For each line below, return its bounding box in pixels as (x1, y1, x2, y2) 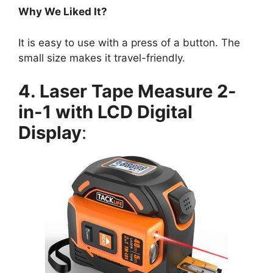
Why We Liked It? (18, 5, 107, 18)
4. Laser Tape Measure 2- (18, 80, 236, 102)
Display (18, 122, 82, 144)
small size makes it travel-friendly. (18, 51, 185, 64)
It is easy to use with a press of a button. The (18, 36, 240, 49)
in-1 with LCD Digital (18, 101, 193, 123)
